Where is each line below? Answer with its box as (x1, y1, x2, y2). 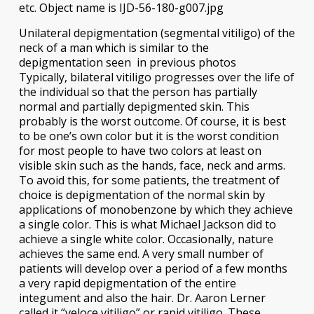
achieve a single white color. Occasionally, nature (18, 231, 273, 247)
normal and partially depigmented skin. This (18, 98, 250, 114)
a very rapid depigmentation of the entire (18, 275, 236, 291)
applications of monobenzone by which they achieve (18, 201, 293, 217)
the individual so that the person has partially (18, 83, 257, 100)
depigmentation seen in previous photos (18, 54, 236, 70)
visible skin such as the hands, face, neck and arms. (18, 157, 285, 173)
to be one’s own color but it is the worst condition (18, 128, 279, 144)
